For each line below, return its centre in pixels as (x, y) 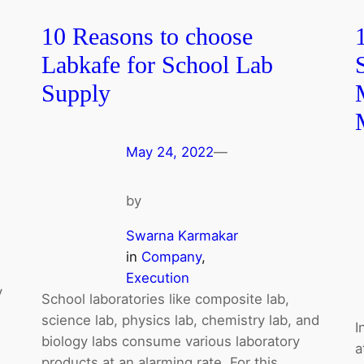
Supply (76, 94)
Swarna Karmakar (182, 235)
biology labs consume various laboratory (170, 341)
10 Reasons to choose (147, 37)
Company (171, 256)
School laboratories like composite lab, (165, 299)
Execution (157, 277)
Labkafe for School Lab (157, 65)
